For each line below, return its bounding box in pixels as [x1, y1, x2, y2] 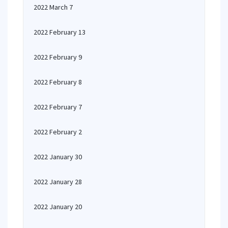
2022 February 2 [34, 127, 82, 136]
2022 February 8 [34, 77, 82, 87]
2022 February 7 [34, 102, 82, 111]
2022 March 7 [34, 3, 73, 12]
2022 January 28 [34, 177, 82, 186]
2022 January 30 [34, 152, 82, 161]
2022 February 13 [34, 27, 85, 37]
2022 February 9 [34, 52, 82, 62]
